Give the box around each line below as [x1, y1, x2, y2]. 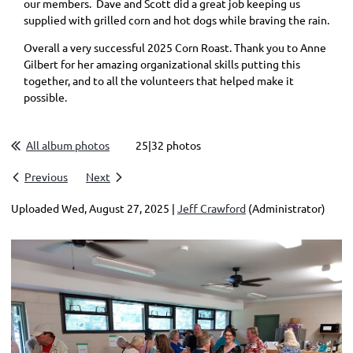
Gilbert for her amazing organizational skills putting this [24, 56, 300, 71]
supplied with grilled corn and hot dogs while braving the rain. [24, 12, 329, 27]
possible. [24, 89, 67, 104]
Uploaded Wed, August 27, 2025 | [11, 200, 175, 215]
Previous [24, 169, 68, 184]
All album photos [26, 137, 110, 152]
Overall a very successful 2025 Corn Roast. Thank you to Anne [24, 39, 326, 54]
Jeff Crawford [177, 200, 246, 215]
